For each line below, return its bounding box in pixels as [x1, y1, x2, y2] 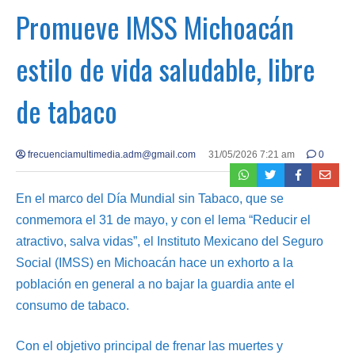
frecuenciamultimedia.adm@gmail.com [25, 148, 196, 160]
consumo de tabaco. [16, 298, 129, 312]
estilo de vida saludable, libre [16, 47, 315, 90]
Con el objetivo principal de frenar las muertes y [16, 338, 283, 353]
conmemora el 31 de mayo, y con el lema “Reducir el [16, 212, 311, 227]
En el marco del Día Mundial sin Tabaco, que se [16, 191, 284, 205]
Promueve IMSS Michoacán [16, 5, 294, 48]
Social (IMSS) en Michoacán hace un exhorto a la [16, 255, 293, 269]
